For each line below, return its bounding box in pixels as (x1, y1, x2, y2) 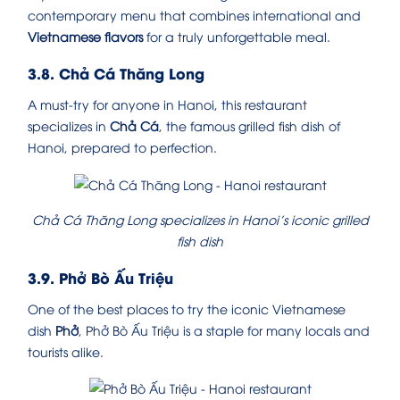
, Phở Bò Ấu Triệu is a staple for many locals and (79, 321, 370, 338)
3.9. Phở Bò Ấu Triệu (28, 266, 173, 287)
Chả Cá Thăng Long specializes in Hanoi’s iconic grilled (31, 210, 369, 228)
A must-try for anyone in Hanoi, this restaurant (28, 96, 307, 113)
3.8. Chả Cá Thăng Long (28, 62, 204, 84)
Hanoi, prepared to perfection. (28, 138, 217, 156)
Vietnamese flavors (28, 28, 143, 46)
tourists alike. (28, 342, 104, 360)
